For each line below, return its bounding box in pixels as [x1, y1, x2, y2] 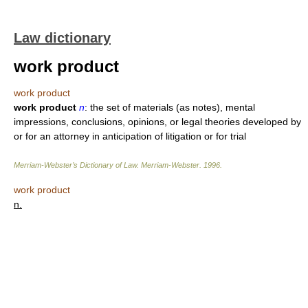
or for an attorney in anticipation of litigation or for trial [14, 131, 246, 142]
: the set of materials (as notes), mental [85, 102, 255, 113]
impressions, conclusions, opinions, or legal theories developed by [14, 116, 301, 127]
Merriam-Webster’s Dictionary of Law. [14, 161, 141, 169]
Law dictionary [14, 30, 111, 45]
